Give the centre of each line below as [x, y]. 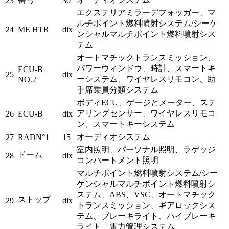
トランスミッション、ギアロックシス [146, 205]
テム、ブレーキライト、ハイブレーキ [146, 216]
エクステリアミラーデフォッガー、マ [146, 12]
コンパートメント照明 [118, 160]
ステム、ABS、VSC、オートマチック [146, 194]
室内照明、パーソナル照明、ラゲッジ [146, 149]
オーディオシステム [113, 136]
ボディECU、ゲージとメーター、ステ [146, 102]
